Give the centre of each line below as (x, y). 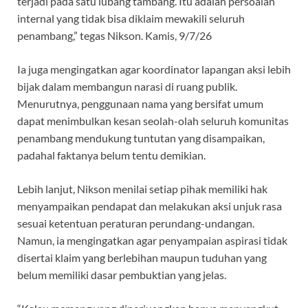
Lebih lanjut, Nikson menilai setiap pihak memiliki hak (142, 189)
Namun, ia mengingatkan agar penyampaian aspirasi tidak (152, 241)
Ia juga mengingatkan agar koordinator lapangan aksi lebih (154, 69)
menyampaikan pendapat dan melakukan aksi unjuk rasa (150, 206)
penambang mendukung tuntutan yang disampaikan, (141, 138)
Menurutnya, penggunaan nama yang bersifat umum (140, 104)
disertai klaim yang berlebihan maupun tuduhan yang (142, 258)
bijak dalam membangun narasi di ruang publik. (127, 87)
